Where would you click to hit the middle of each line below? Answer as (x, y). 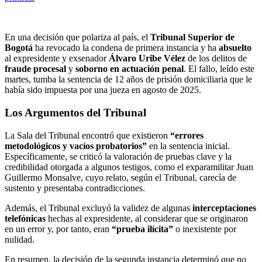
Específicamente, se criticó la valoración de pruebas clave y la (118, 156)
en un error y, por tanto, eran (58, 229)
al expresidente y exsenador (57, 58)
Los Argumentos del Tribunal (75, 112)
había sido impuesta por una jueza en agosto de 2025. (103, 90)
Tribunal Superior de (192, 37)
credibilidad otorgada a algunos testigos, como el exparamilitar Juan (129, 167)
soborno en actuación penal (130, 69)
